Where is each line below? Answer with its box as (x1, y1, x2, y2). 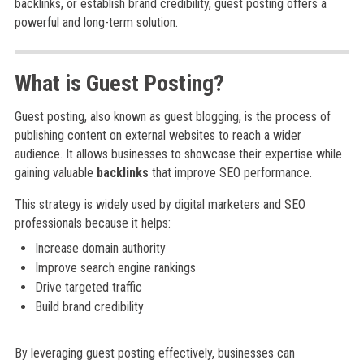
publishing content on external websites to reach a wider (14, 128, 301, 143)
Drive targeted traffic (34, 279, 142, 295)
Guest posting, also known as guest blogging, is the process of (14, 109, 331, 124)
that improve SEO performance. (148, 165, 312, 180)
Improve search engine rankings (34, 260, 196, 275)
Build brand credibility (34, 299, 144, 314)
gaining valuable (14, 165, 97, 180)
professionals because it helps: (14, 215, 171, 231)
